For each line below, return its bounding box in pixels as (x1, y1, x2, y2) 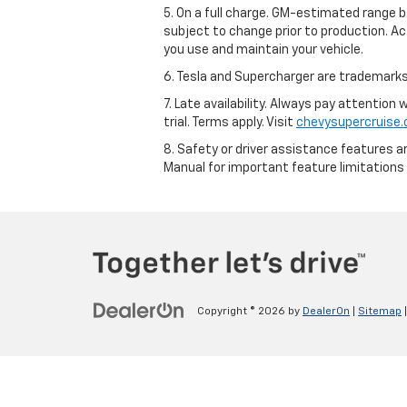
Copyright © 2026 (197, 305, 288, 317)
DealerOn (303, 305, 350, 317)
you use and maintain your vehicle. (164, 43, 363, 56)
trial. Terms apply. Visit (164, 115, 296, 129)
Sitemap (358, 305, 402, 317)
